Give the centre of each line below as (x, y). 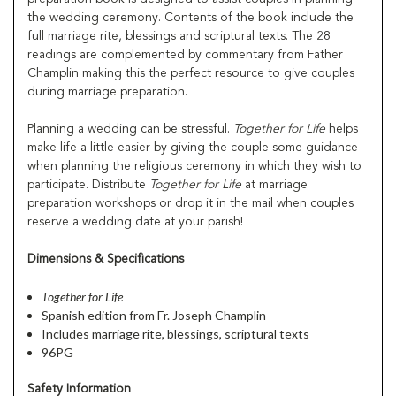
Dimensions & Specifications (106, 259)
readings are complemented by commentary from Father (185, 54)
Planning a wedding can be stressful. (130, 129)
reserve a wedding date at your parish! (135, 221)
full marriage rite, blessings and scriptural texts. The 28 (179, 36)
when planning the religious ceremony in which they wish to (194, 166)
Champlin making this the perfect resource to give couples (191, 73)
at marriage (274, 184)
